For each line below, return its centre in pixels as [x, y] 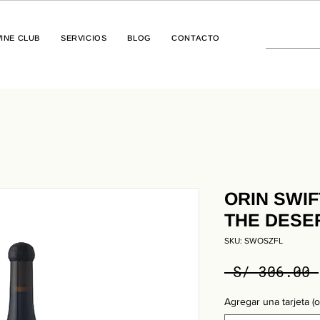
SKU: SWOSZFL [254, 241]
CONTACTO [196, 38]
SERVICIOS [84, 38]
